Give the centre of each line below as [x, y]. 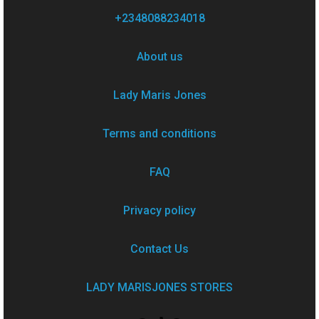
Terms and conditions [159, 134]
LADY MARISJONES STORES [159, 287]
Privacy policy [159, 210]
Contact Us [159, 249]
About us [159, 57]
